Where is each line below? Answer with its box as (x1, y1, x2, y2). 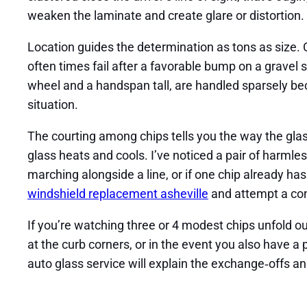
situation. (27, 97, 78, 112)
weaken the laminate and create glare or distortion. (27, 8, 304, 23)
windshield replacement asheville (27, 186, 208, 201)
